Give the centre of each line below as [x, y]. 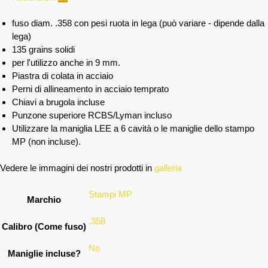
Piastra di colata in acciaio [63, 76]
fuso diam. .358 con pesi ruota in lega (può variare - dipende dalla [138, 23]
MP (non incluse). [46, 142]
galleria [168, 167]
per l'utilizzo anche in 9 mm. [66, 63]
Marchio [44, 199]
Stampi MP [110, 194]
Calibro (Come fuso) [44, 226]
